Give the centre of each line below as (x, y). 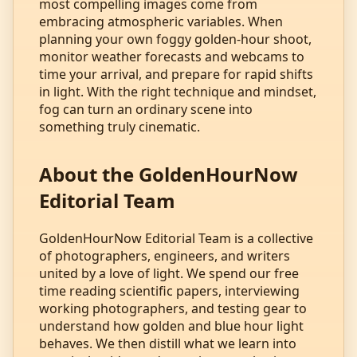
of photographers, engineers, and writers (165, 255)
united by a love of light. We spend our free (169, 273)
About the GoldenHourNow (169, 174)
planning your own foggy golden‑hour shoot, (175, 39)
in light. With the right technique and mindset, (178, 91)
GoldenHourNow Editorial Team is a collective (176, 238)
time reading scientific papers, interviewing (169, 290)
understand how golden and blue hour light (171, 326)
